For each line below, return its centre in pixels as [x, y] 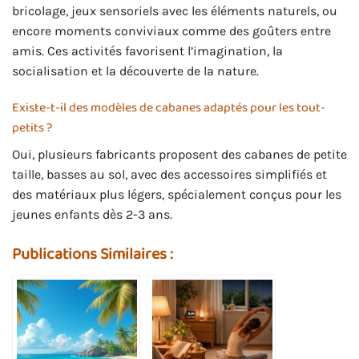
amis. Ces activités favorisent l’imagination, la [147, 51]
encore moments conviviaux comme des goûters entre [171, 31]
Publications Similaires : [93, 254]
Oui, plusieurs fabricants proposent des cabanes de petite [179, 154]
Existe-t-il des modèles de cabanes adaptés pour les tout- [169, 107]
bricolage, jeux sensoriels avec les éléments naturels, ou [175, 11]
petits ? [32, 127]
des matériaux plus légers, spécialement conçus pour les [177, 194]
